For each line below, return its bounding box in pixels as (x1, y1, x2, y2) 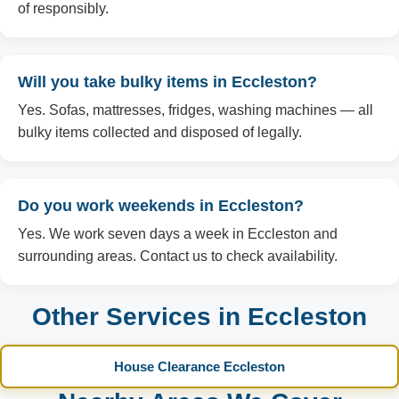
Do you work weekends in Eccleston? (18, 197, 304, 215)
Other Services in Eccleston (32, 303, 367, 330)
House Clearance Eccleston (114, 359, 285, 374)
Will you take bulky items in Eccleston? (18, 73, 317, 91)
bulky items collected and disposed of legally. (18, 125, 302, 140)
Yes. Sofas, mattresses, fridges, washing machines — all (18, 102, 373, 118)
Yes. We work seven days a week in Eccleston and (18, 226, 338, 241)
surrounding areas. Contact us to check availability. (18, 248, 338, 264)
